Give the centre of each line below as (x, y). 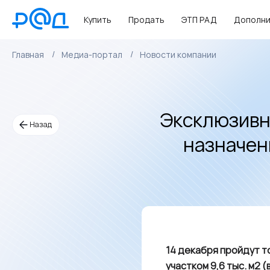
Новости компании (178, 55)
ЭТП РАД (199, 20)
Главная (28, 55)
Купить (98, 20)
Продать (146, 20)
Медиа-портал (92, 55)
